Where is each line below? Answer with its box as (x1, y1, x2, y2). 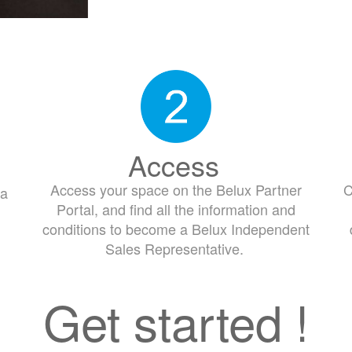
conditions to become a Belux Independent (42, 218, 310, 240)
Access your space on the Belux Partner (50, 179, 302, 200)
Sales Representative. (104, 238, 247, 259)
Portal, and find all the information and (57, 199, 295, 220)
